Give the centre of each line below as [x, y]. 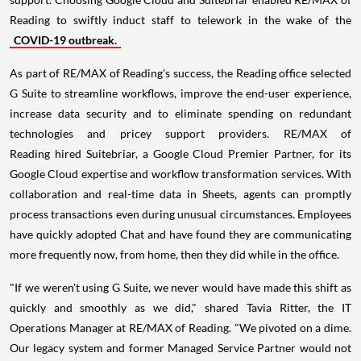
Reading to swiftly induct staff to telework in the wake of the [180, 20]
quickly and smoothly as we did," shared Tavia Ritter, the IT [180, 307]
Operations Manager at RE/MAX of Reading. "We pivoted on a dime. [180, 328]
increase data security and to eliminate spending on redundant [180, 113]
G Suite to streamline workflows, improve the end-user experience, [180, 93]
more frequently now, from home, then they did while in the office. [174, 254]
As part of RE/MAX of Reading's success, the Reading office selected [180, 73]
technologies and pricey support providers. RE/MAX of [180, 133]
